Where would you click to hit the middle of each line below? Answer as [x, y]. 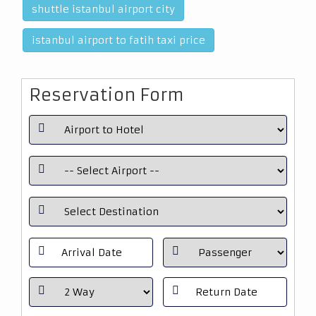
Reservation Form [107, 95]
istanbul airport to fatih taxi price [119, 40]
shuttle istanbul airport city [103, 9]
